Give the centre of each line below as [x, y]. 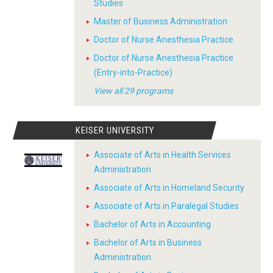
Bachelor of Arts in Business [148, 243]
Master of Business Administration [161, 22]
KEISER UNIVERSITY [115, 131]
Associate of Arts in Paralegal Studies [166, 206]
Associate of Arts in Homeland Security [169, 188]
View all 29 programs [133, 91]
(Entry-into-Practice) [133, 73]
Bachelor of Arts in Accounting [152, 225]
